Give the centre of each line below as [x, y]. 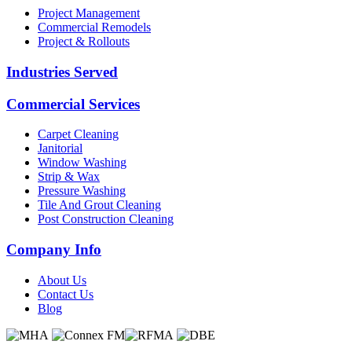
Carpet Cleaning [78, 134]
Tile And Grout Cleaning [99, 205]
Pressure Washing [82, 191]
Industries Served [62, 72]
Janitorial [60, 148]
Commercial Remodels [94, 27]
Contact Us [66, 294]
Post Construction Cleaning [106, 219]
